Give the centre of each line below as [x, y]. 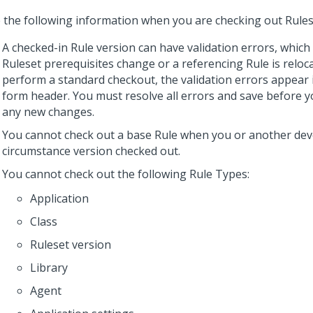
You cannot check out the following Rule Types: [126, 174]
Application [59, 198]
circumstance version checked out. [91, 151]
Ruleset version [71, 245]
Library [49, 268]
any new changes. [48, 112]
